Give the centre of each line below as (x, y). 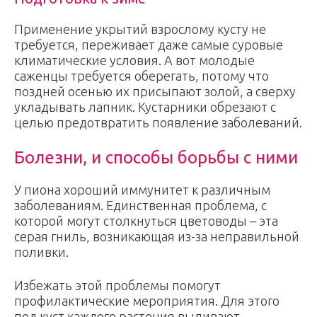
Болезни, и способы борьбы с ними (156, 157)
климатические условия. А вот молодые (134, 60)
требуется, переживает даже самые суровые (149, 45)
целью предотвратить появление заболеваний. (158, 122)
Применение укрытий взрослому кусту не (140, 29)
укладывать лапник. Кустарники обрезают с (145, 107)
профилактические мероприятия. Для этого (147, 301)
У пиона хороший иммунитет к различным (142, 190)
